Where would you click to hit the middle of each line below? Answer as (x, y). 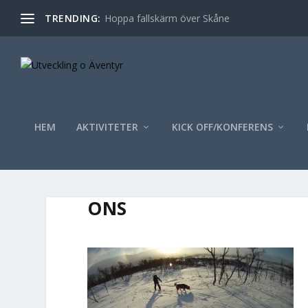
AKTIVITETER (107, 126)
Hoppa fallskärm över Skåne (167, 18)
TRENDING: (73, 18)
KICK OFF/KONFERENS (222, 126)
